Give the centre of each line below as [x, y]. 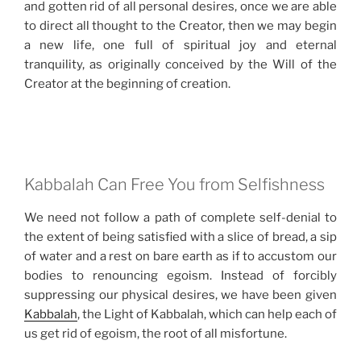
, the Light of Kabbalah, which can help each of [207, 315]
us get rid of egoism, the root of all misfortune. [156, 334]
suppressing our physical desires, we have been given [180, 295]
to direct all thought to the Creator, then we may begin [180, 26]
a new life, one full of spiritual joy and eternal [180, 46]
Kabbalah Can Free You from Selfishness [174, 185]
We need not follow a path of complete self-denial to [180, 218]
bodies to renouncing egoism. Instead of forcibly [180, 276]
